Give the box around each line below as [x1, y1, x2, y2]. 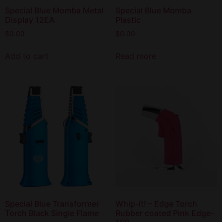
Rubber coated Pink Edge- [115, 208, 214, 219]
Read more [115, 51, 156, 61]
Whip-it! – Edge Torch [115, 199, 197, 209]
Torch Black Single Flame [5, 208, 99, 219]
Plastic [115, 15, 141, 25]
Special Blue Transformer [5, 199, 99, 209]
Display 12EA [5, 15, 55, 25]
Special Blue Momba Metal [5, 5, 104, 16]
